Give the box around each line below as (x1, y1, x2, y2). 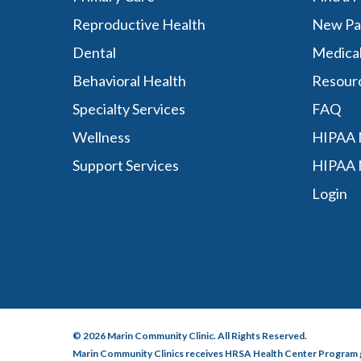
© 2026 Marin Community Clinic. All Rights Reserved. (73, 330, 307, 342)
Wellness (73, 128, 131, 146)
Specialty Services (73, 100, 185, 118)
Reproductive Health (73, 15, 205, 33)
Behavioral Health (73, 72, 186, 89)
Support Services (73, 156, 179, 174)
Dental (73, 44, 116, 61)
